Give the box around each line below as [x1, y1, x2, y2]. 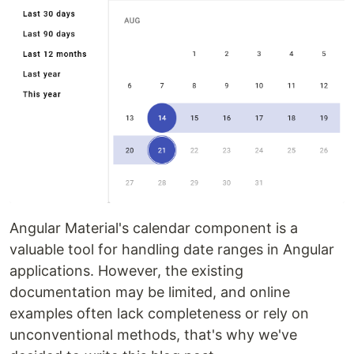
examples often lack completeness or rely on [9, 304, 309, 322]
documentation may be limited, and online [9, 283, 290, 300]
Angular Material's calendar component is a [9, 219, 298, 236]
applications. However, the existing [9, 262, 243, 279]
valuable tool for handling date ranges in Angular [9, 240, 334, 258]
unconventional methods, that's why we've [9, 326, 297, 343]
